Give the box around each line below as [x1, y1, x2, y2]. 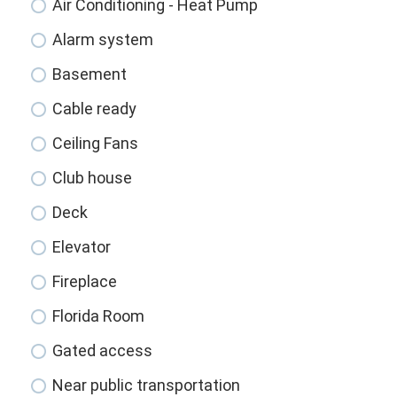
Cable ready [52, 99, 137, 119]
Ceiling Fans [52, 134, 139, 153]
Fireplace [52, 272, 118, 292]
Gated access [52, 341, 153, 361]
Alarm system [52, 30, 154, 50]
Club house [52, 168, 133, 188]
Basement [52, 65, 128, 84]
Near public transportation [52, 376, 241, 395]
